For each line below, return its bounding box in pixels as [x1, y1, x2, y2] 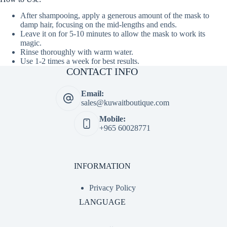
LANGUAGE [79, 198, 126, 207]
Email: [81, 89, 104, 98]
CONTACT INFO [66, 66, 138, 78]
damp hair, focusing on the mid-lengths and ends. [20, 20, 177, 29]
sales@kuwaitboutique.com [81, 98, 169, 107]
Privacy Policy [89, 183, 136, 193]
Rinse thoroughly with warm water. [20, 48, 133, 57]
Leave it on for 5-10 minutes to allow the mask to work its [20, 29, 205, 39]
